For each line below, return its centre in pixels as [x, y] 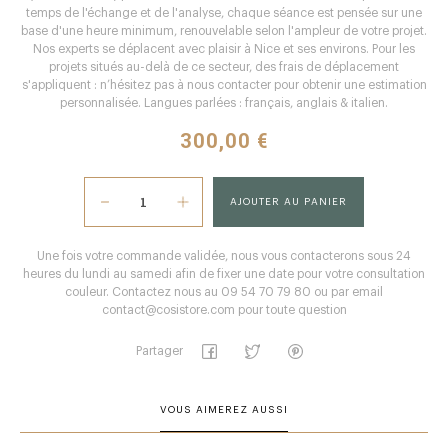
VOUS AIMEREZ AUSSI [224, 410]
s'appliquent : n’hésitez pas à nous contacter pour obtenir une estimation [224, 85]
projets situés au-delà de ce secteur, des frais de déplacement [224, 67]
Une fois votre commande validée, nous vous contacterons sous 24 [224, 256]
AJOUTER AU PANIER [288, 201]
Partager [159, 351]
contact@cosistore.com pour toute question [224, 310]
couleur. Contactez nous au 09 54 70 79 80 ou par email [224, 292]
